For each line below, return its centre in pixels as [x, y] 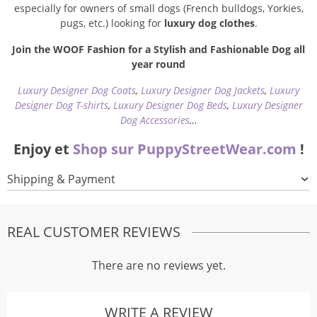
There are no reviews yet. [158, 266]
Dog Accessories [155, 120]
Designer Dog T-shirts [61, 105]
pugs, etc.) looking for [112, 23]
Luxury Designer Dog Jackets [203, 91]
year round [158, 64]
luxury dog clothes [209, 23]
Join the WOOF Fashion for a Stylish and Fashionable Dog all [158, 50]
